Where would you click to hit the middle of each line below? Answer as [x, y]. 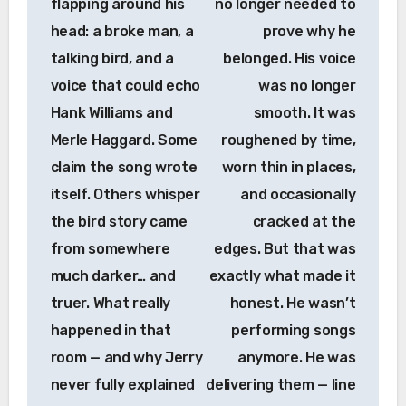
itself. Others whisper [125, 195]
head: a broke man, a [122, 32]
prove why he [309, 32]
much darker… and [113, 276]
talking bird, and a [112, 59]
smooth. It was [304, 113]
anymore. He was [297, 358]
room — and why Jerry [126, 358]
